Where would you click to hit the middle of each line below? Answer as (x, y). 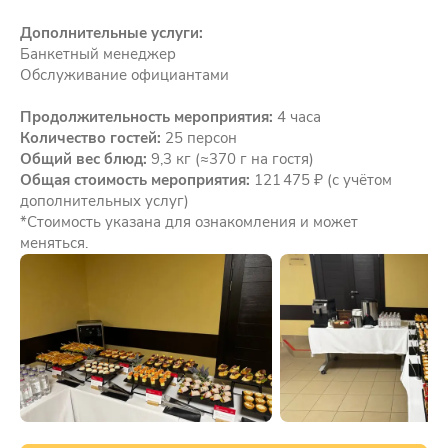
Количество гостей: (90, 137)
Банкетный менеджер (98, 53)
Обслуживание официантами (124, 74)
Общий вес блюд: (83, 158)
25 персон (199, 137)
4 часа (297, 116)
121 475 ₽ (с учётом (321, 179)
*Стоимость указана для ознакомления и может (189, 221)
